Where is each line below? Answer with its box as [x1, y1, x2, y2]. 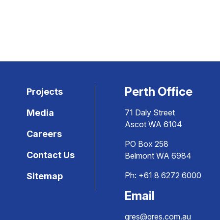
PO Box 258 [125, 139, 168, 149]
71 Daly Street [125, 108, 175, 117]
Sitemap [27, 171, 63, 181]
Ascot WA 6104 [125, 119, 182, 129]
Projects [27, 86, 63, 97]
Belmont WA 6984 [125, 151, 192, 161]
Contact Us [27, 150, 75, 160]
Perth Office [125, 84, 192, 99]
